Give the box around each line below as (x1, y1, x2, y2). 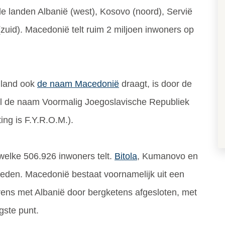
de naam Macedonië (37, 79, 119, 89)
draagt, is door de (119, 79, 192, 89)
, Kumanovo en (137, 151, 198, 161)
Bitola (115, 151, 137, 161)
